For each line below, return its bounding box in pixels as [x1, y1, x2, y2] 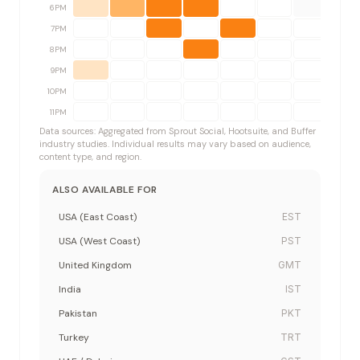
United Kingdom [59, 259, 132, 272]
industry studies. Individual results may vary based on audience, [39, 138, 311, 149]
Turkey [59, 331, 89, 344]
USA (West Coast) [59, 235, 140, 247]
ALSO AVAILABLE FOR [52, 183, 157, 196]
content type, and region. [39, 151, 141, 162]
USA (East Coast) [59, 211, 137, 223]
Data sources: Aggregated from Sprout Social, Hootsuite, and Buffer [39, 125, 316, 137]
